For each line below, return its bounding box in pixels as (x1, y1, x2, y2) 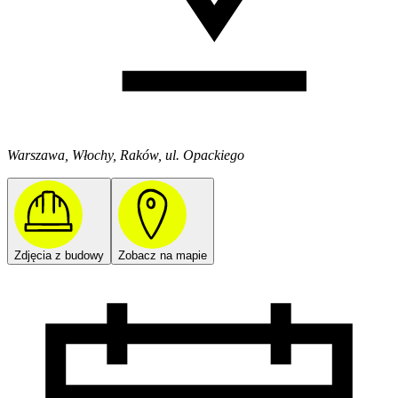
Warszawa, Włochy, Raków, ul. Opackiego (7, 147, 244, 163)
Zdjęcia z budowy (14, 248, 104, 262)
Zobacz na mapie (118, 248, 207, 262)
